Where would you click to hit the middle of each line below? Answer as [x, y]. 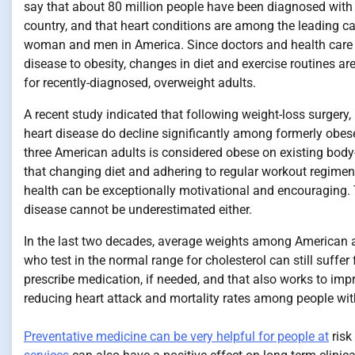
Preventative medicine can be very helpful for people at [176, 336]
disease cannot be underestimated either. [138, 210]
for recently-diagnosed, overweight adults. [140, 83]
